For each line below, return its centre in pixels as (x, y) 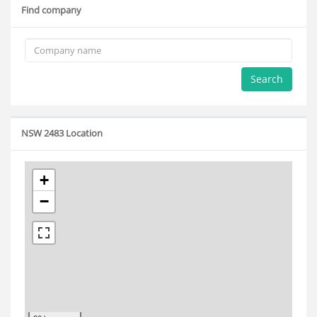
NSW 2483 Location (62, 133)
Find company (51, 10)
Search (267, 79)
